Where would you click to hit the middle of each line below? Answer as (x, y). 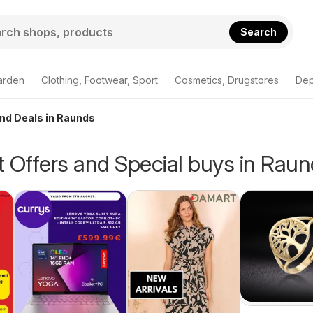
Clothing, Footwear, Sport (100, 80)
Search (259, 31)
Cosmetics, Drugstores (227, 80)
